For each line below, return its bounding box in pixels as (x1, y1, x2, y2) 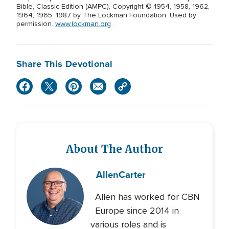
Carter (119, 168, 146, 181)
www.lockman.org (55, 19, 111, 28)
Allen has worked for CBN (95, 191, 200, 202)
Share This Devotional (16, 57, 113, 71)
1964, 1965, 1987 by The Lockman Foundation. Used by (16, 11, 196, 19)
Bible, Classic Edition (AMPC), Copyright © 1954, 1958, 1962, (16, 2, 210, 11)
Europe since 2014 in (95, 205, 179, 216)
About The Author (66, 143, 163, 156)
